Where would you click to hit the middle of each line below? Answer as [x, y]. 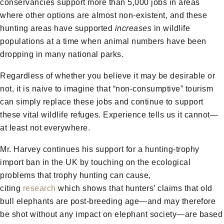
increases [133, 28]
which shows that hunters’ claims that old [134, 188]
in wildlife [171, 28]
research [39, 188]
